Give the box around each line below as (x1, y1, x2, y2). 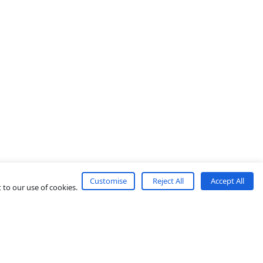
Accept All (210, 176, 244, 186)
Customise (90, 176, 127, 186)
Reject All (152, 176, 184, 186)
